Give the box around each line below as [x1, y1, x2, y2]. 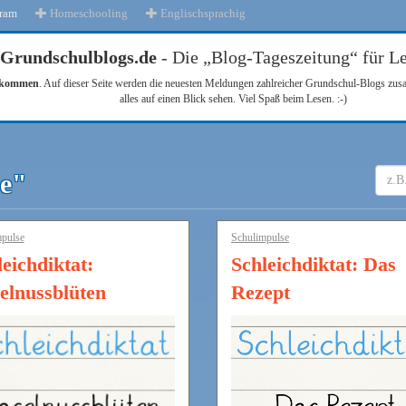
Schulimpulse [231, 231, 289, 244]
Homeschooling [47, 6, 128, 20]
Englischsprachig [158, 6, 246, 20]
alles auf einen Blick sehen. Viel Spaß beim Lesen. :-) [119, 92, 347, 105]
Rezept [231, 281, 290, 304]
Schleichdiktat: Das [231, 253, 396, 275]
